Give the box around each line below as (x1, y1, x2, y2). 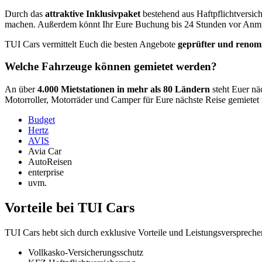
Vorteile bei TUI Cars (5, 199, 135, 215)
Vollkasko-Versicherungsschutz (28, 247, 143, 257)
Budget (28, 115, 55, 125)
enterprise (28, 167, 64, 178)
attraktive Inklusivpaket (45, 8, 140, 19)
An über (5, 84, 37, 95)
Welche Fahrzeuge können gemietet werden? (5, 60, 217, 73)
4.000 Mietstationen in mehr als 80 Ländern (37, 84, 210, 95)
